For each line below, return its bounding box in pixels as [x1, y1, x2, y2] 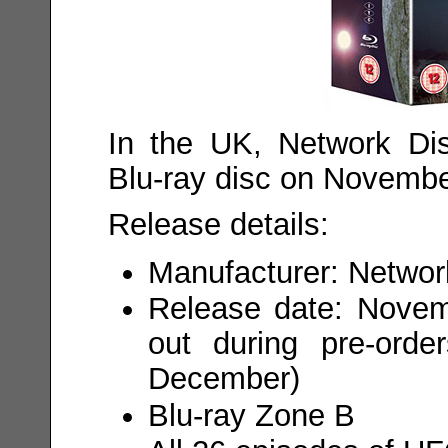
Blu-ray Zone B [147, 397, 355, 432]
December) [147, 361, 300, 396]
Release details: [107, 206, 329, 241]
